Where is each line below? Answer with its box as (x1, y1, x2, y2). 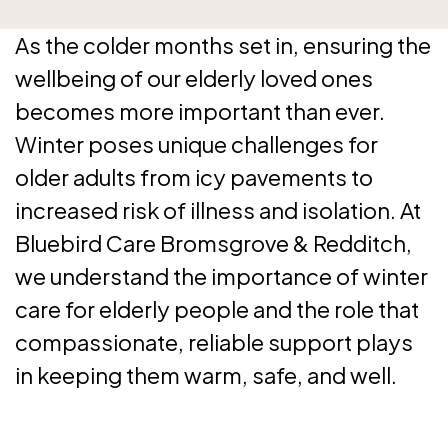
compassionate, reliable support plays (15, 328, 413, 356)
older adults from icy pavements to (15, 163, 373, 191)
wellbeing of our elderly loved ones (15, 64, 373, 92)
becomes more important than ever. (15, 97, 385, 125)
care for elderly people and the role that (15, 295, 419, 323)
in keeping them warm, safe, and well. (15, 361, 397, 389)
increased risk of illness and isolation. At (15, 196, 421, 224)
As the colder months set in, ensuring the (15, 31, 431, 59)
